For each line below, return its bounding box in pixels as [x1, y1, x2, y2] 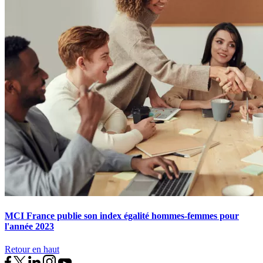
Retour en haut [5, 244, 59, 255]
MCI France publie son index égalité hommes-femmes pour [5, 210, 239, 221]
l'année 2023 [5, 221, 54, 231]
